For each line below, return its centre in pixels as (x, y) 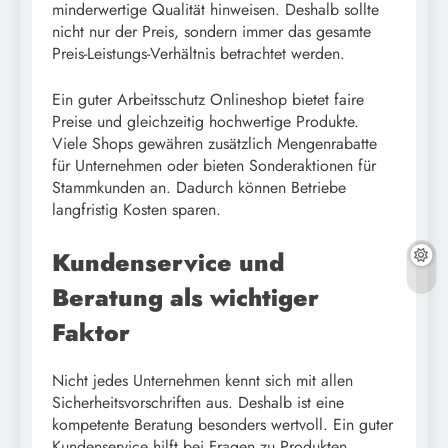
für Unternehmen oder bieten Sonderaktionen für (214, 165)
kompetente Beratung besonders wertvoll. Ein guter (222, 424)
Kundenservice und (168, 262)
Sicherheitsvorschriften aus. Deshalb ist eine (198, 402)
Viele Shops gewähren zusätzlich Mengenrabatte (214, 143)
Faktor (91, 332)
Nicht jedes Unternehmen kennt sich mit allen (202, 380)
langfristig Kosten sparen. (136, 209)
